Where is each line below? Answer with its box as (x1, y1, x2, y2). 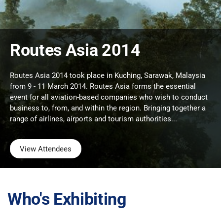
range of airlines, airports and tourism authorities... (10, 114, 177, 123)
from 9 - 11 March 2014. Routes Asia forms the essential (10, 82, 196, 91)
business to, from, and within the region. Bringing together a (10, 104, 206, 112)
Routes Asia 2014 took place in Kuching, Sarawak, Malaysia (10, 71, 205, 80)
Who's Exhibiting (7, 189, 126, 209)
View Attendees (19, 144, 72, 153)
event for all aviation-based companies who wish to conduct (10, 93, 208, 102)
